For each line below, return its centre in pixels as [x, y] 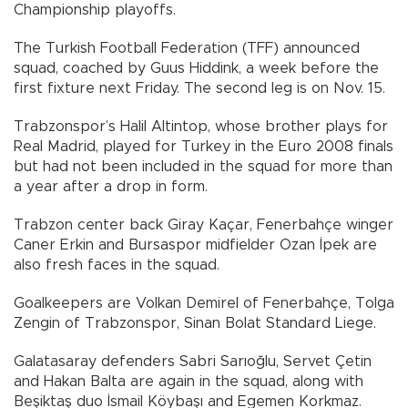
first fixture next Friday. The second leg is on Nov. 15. [199, 89]
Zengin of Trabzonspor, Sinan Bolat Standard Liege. [195, 324]
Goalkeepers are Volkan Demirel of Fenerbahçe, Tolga [204, 304]
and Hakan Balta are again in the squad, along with [189, 382]
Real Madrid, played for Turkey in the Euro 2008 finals [204, 147]
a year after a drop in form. [111, 187]
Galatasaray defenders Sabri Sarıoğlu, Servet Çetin [193, 362]
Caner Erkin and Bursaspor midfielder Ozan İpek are [195, 245]
